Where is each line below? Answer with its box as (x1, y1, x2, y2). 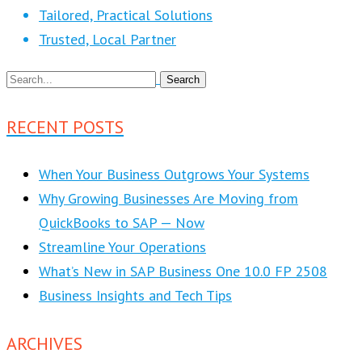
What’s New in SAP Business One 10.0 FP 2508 (39, 261, 327, 280)
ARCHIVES (6, 332, 82, 356)
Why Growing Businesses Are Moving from (39, 188, 298, 208)
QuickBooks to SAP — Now (39, 213, 204, 232)
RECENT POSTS (6, 115, 124, 138)
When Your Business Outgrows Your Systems (39, 164, 309, 183)
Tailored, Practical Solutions (39, 6, 213, 25)
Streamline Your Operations (39, 237, 206, 256)
